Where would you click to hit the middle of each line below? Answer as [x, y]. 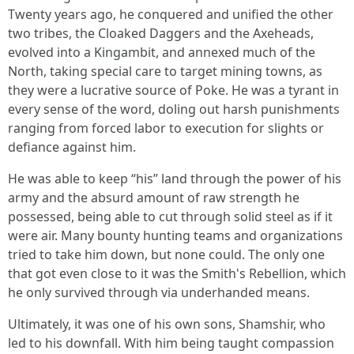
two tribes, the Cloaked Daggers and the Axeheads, [161, 33]
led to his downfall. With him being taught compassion [171, 343]
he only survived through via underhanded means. [159, 292]
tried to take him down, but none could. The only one [166, 254]
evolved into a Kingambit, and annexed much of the [162, 52]
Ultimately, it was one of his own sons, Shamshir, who [167, 324]
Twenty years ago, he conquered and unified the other [171, 14]
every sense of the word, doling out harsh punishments [174, 109]
